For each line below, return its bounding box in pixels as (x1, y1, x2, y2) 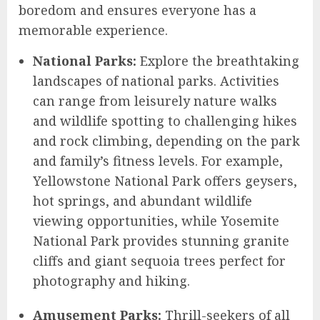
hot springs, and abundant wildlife (33, 192, 252, 210)
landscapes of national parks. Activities (33, 72, 279, 90)
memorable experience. (19, 21, 168, 39)
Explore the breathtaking (136, 52, 299, 70)
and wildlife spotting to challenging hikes (33, 112, 297, 130)
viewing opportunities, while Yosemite (33, 212, 279, 230)
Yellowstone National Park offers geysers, (33, 172, 297, 190)
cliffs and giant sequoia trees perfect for (33, 252, 286, 270)
